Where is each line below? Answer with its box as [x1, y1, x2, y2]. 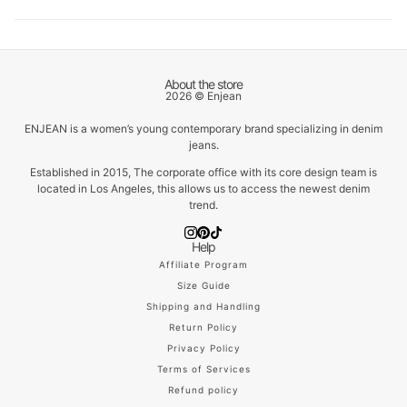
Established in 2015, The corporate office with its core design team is [30, 164, 377, 179]
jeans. [188, 137, 219, 152]
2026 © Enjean [165, 88, 242, 103]
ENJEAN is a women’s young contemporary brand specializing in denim [25, 121, 382, 135]
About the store [164, 75, 243, 92]
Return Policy [169, 322, 238, 333]
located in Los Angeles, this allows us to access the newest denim [37, 181, 370, 195]
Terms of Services [156, 363, 251, 375]
